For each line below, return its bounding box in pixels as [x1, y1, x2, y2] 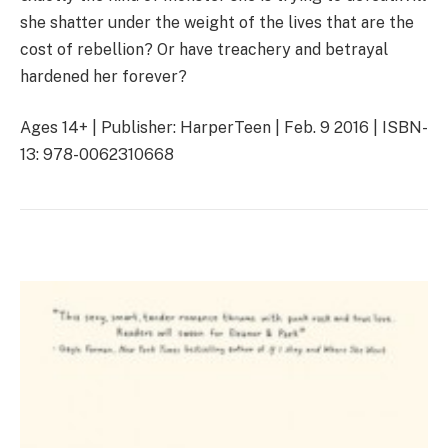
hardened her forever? [20, 66, 187, 86]
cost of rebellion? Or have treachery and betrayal [20, 39, 388, 59]
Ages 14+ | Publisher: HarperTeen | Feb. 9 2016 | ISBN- [20, 118, 428, 138]
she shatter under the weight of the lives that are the [20, 12, 414, 32]
